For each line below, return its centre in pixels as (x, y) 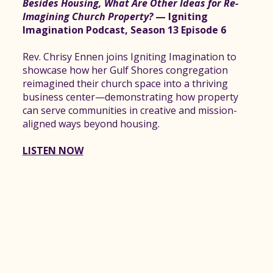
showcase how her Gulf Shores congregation (125, 70)
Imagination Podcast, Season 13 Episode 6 (124, 30)
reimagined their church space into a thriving (125, 84)
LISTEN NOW (53, 151)
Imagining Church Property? (89, 17)
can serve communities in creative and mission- (129, 111)
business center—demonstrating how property (130, 97)
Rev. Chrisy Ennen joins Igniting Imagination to (129, 57)
